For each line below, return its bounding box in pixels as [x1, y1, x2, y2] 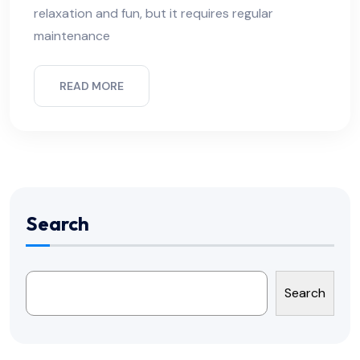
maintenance [34, 27, 110, 45]
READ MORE [59, 79, 124, 94]
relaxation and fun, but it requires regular [34, 5, 273, 22]
